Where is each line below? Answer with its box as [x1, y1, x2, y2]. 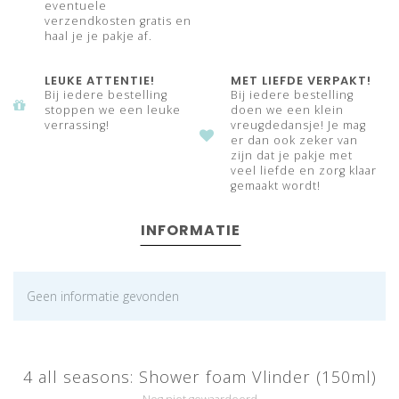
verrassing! [45, 118, 110, 134]
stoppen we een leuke [45, 102, 181, 118]
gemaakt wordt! [231, 178, 321, 194]
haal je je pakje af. [45, 28, 152, 45]
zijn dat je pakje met [231, 148, 353, 164]
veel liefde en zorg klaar [231, 163, 377, 179]
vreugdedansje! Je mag [231, 118, 366, 134]
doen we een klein [231, 102, 344, 118]
